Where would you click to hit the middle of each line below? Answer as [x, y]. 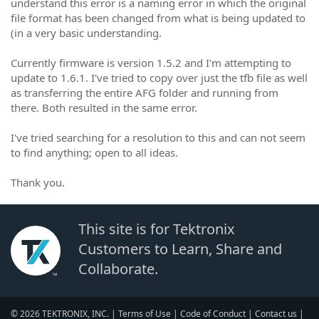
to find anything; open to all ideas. [96, 152]
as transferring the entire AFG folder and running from [145, 92]
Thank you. [39, 182]
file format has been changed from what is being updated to [158, 17]
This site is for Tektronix [157, 229]
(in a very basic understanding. [86, 32]
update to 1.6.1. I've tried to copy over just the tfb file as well [159, 77]
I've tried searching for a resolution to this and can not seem [158, 137]
